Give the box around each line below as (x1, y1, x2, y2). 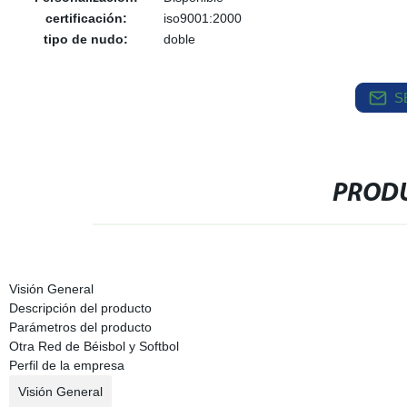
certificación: (45, 11, 127, 25)
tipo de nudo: (44, 32, 129, 46)
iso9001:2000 (163, 11, 242, 25)
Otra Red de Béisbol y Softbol (8, 339, 179, 353)
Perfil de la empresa (8, 358, 124, 372)
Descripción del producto (8, 301, 152, 315)
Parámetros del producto (8, 320, 152, 334)
